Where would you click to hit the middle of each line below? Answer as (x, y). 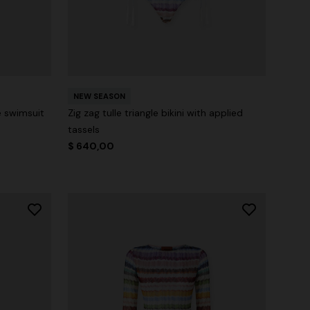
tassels (84, 129)
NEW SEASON (99, 96)
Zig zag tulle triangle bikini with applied (155, 112)
